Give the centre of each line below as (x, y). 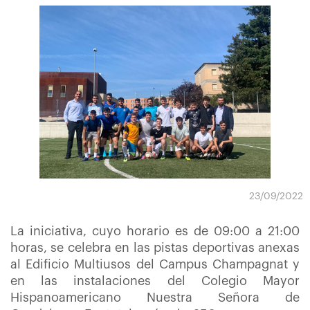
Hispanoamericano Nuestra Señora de (155, 298)
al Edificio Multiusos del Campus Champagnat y (155, 264)
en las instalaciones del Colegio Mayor (155, 281)
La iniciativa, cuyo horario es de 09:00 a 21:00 (155, 231)
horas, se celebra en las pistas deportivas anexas (155, 248)
